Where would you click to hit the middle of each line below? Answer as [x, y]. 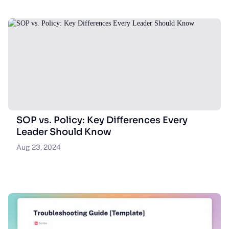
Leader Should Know [64, 132]
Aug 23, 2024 [39, 147]
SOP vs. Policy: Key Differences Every [102, 120]
